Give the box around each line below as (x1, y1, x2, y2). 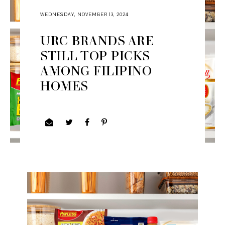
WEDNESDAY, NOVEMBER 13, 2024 (40, 11, 129, 18)
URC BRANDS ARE (40, 33, 154, 48)
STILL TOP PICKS (40, 48, 150, 63)
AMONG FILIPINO (40, 63, 152, 78)
